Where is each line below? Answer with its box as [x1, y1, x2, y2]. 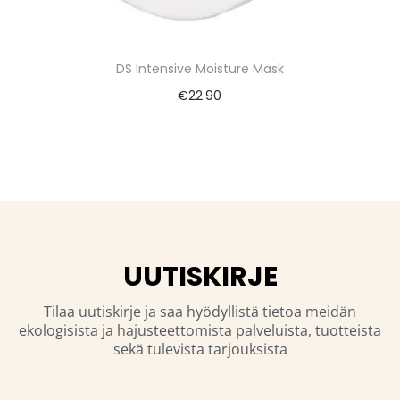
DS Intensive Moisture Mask [115, 60, 284, 79]
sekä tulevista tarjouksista [112, 339, 287, 360]
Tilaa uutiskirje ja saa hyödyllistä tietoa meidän [44, 302, 356, 322]
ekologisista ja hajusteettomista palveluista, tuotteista [19, 321, 381, 341]
